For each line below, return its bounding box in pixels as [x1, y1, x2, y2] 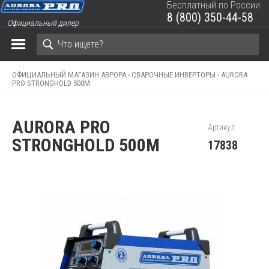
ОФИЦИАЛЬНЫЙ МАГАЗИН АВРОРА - [12, 70, 131, 79]
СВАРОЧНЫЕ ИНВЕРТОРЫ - [131, 70, 221, 79]
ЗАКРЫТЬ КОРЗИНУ [162, 21, 245, 32]
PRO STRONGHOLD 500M [12, 78, 90, 88]
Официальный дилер [7, 17, 79, 28]
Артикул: [207, 122, 237, 132]
